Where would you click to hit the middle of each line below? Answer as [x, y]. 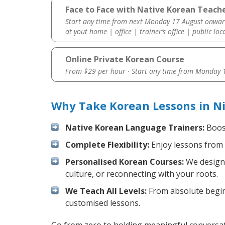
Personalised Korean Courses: [125, 162]
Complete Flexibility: [107, 145]
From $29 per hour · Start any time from [130, 71]
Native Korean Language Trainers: [135, 128]
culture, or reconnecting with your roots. [142, 174]
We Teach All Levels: [106, 191]
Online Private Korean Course [125, 60]
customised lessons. [103, 203]
